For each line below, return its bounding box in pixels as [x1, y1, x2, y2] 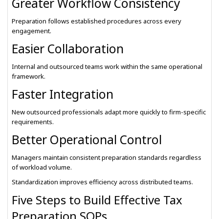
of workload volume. [12, 163, 72, 172]
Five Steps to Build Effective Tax [12, 192, 182, 208]
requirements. [12, 117, 54, 126]
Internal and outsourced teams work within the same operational [12, 62, 202, 71]
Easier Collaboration [12, 41, 124, 57]
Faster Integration [12, 86, 113, 102]
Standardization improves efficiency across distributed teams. [12, 177, 193, 186]
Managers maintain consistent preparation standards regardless [12, 153, 201, 162]
